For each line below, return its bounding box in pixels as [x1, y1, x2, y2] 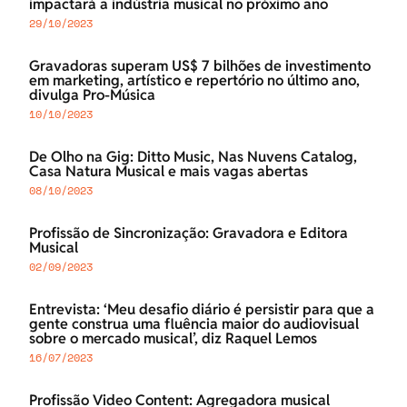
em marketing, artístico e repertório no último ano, [29, 71, 360, 91]
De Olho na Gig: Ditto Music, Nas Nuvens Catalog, [29, 147, 357, 167]
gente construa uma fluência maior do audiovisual [29, 314, 359, 334]
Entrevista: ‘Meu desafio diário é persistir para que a [29, 300, 374, 320]
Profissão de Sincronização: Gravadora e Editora [29, 223, 348, 243]
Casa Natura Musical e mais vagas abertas [29, 162, 308, 182]
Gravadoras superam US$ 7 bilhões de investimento [29, 56, 371, 76]
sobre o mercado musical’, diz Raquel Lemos [29, 329, 317, 349]
